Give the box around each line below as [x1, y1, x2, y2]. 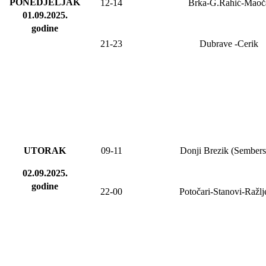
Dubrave [199, 39, 232, 49]
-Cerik [232, 39, 258, 49]
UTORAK [24, 145, 66, 156]
